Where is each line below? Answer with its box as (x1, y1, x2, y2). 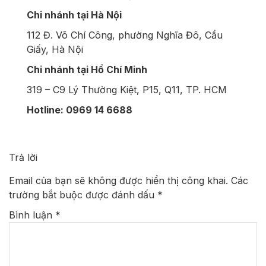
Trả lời (9, 151, 37, 164)
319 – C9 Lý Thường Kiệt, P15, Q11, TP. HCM (27, 84, 227, 96)
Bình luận (9, 209, 55, 221)
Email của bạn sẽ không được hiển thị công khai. (9, 175, 228, 187)
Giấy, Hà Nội (27, 43, 83, 56)
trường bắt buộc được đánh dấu (9, 189, 157, 201)
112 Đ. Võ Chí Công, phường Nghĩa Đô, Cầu (27, 29, 223, 42)
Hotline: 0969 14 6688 (27, 104, 132, 116)
